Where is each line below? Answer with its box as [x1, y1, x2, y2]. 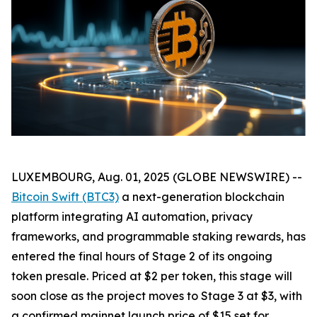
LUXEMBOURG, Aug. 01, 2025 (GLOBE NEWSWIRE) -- [11, 169, 302, 184]
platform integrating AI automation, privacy [11, 209, 253, 224]
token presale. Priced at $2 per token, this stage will [11, 268, 292, 283]
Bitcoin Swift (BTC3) [11, 189, 119, 204]
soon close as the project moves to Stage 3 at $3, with [11, 288, 302, 303]
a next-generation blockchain [119, 189, 284, 204]
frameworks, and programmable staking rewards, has [11, 229, 306, 243]
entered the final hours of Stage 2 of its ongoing [11, 248, 272, 263]
